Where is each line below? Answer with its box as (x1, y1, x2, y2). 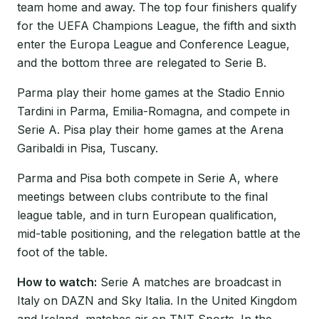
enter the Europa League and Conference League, (17, 37, 290, 51)
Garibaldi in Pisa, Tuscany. (17, 141, 158, 155)
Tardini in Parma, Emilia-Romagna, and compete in (17, 104, 290, 118)
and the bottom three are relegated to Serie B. (17, 56, 266, 70)
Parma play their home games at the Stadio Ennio (17, 85, 285, 100)
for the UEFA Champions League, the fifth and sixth (17, 19, 296, 33)
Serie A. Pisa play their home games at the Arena (17, 122, 283, 137)
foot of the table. (17, 245, 108, 259)
